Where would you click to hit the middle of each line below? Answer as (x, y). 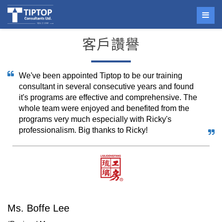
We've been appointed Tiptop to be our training (101, 76)
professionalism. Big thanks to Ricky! (83, 130)
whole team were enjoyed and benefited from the (104, 108)
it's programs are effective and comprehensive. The (108, 97)
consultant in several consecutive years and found (106, 86)
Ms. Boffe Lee (38, 208)
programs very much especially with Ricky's (95, 119)
